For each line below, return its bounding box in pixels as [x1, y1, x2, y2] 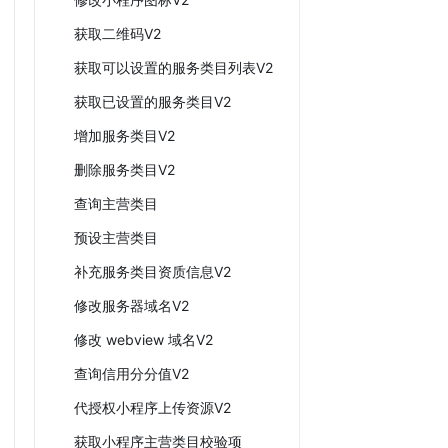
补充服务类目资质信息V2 [74, 263, 231, 280]
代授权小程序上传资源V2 [74, 399, 231, 416]
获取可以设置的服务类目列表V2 [74, 59, 273, 76]
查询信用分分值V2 [74, 365, 189, 382]
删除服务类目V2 [74, 161, 175, 178]
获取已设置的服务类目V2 [74, 93, 231, 110]
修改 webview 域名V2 [74, 331, 213, 348]
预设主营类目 [74, 229, 158, 246]
